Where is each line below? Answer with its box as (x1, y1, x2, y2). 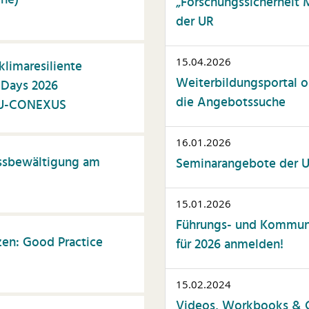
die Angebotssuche (176, 92, 286, 114)
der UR (176, 12, 214, 33)
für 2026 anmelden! (176, 235, 283, 256)
